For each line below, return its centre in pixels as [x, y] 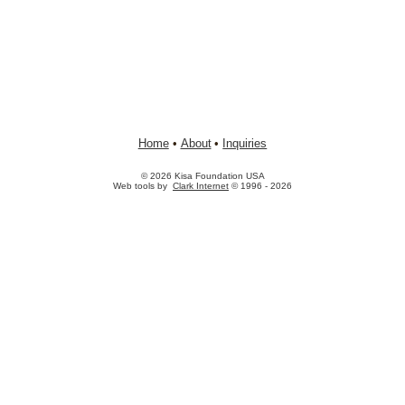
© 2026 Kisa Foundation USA [202, 176]
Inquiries [245, 144]
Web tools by [141, 186]
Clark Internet [201, 186]
